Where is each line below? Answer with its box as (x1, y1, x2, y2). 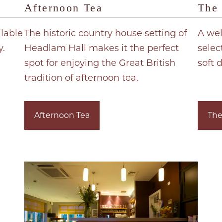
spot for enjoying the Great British (24, 57, 175, 68)
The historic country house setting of (24, 27, 187, 39)
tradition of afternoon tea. (24, 72, 138, 83)
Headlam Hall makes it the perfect (24, 42, 179, 54)
